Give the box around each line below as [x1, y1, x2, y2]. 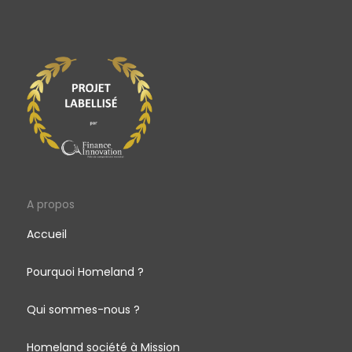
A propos [26, 196, 75, 212]
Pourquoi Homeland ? [26, 263, 144, 280]
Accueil [26, 225, 67, 242]
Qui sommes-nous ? [26, 301, 140, 317]
